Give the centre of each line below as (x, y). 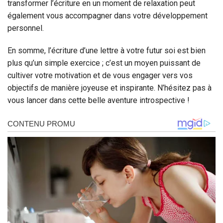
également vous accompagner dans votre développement (108, 15)
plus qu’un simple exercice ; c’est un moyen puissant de (104, 63)
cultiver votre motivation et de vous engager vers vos (100, 76)
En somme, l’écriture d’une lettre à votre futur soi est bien (107, 51)
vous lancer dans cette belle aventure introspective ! (99, 101)
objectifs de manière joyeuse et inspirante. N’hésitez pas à (110, 88)
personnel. (26, 28)
